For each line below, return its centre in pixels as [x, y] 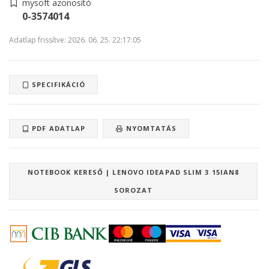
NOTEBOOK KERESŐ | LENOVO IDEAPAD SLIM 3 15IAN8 [133, 172]
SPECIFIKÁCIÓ [58, 85]
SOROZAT [133, 190]
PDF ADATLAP [58, 128]
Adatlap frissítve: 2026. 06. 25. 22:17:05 [75, 40]
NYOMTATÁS [150, 128]
